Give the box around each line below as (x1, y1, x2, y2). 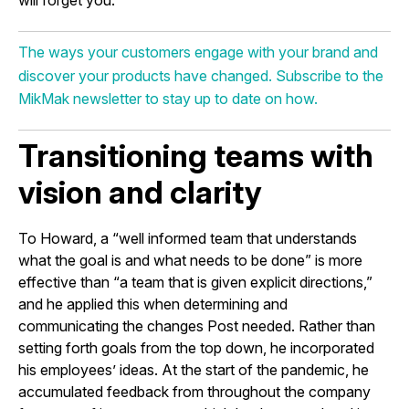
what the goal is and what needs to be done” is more (18, 250, 362, 269)
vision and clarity (18, 173, 262, 211)
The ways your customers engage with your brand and (18, 42, 378, 61)
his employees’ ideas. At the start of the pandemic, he (18, 360, 369, 379)
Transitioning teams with (18, 136, 373, 174)
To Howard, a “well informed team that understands (18, 228, 357, 247)
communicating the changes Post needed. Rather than (18, 316, 375, 335)
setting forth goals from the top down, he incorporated (18, 338, 374, 357)
